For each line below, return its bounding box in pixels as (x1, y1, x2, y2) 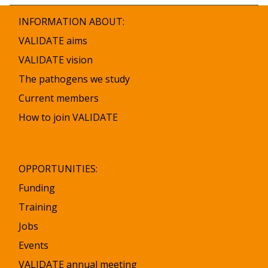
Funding (19, 181, 55, 194)
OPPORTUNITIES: (19, 162, 98, 175)
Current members (19, 92, 99, 105)
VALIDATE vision (19, 53, 93, 66)
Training (19, 200, 57, 214)
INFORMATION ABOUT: (19, 15, 124, 28)
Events (19, 239, 48, 252)
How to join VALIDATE (19, 111, 118, 124)
